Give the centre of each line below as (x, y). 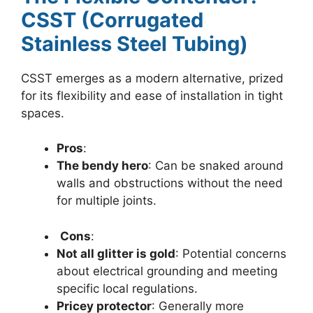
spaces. (43, 113)
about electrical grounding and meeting (167, 271)
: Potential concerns (231, 253)
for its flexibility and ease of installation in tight (152, 95)
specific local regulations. (127, 288)
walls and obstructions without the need (170, 183)
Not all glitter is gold (116, 253)
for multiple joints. (107, 201)
